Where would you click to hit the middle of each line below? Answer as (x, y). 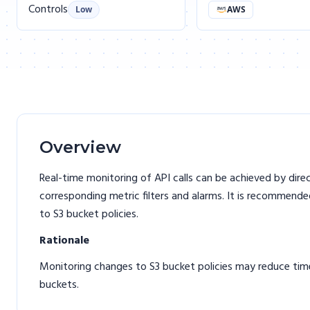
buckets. (59, 285)
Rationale (64, 241)
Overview (80, 147)
